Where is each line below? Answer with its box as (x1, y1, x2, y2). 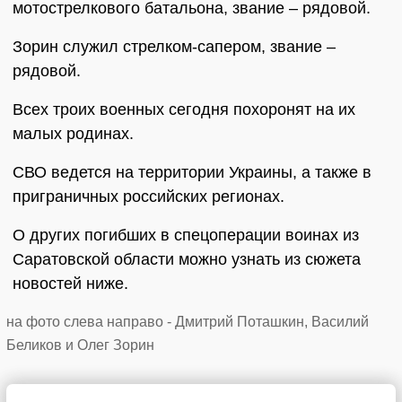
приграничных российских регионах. (13, 188, 284, 206)
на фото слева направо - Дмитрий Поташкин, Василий (6, 314, 369, 330)
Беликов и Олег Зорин (6, 337, 154, 354)
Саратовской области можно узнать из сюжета (13, 250, 361, 269)
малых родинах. (13, 125, 134, 144)
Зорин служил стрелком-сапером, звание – (13, 38, 336, 57)
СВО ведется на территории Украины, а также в (13, 163, 371, 182)
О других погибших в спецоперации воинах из (13, 226, 359, 245)
